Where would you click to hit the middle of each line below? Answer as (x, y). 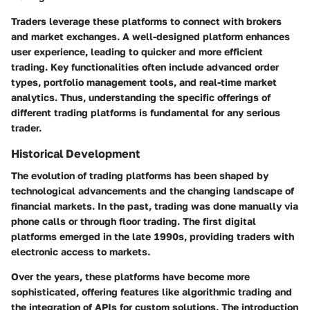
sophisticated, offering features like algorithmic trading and (152, 292)
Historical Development (76, 153)
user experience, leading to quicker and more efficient (137, 51)
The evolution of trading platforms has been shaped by (140, 176)
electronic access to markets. (81, 252)
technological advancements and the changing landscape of (153, 191)
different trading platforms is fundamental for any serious (146, 112)
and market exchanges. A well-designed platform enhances (151, 36)
